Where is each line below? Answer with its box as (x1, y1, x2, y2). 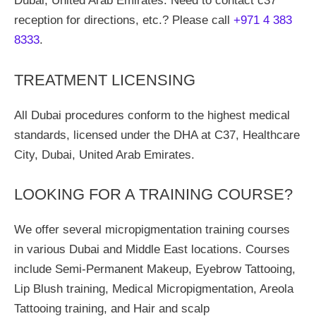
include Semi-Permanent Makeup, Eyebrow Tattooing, (14, 262, 296, 276)
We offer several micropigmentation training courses (14, 223, 290, 236)
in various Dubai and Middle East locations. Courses (14, 243, 290, 256)
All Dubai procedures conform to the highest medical (14, 108, 290, 122)
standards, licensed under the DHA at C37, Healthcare (14, 128, 300, 142)
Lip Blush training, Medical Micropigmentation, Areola (14, 282, 293, 296)
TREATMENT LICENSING (14, 71, 195, 89)
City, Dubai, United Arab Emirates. (14, 147, 195, 162)
